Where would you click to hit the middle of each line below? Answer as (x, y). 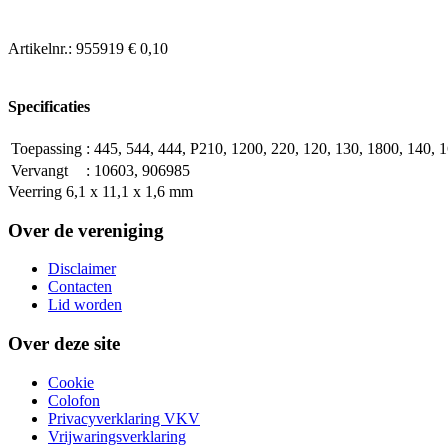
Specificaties (49, 106)
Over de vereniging (86, 230)
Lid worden (85, 305)
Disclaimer (82, 269)
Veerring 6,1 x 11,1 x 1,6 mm (100, 191)
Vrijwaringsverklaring (117, 436)
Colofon (74, 400)
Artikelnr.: (42, 49)
